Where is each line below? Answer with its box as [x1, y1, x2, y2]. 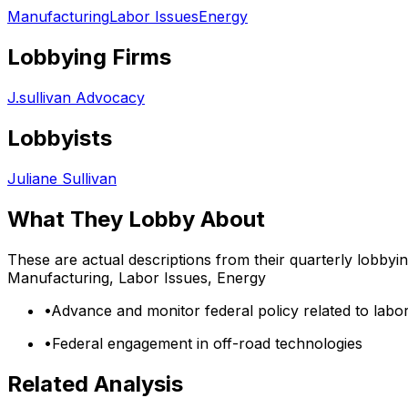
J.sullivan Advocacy [7, 88, 145, 107]
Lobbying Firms [7, 44, 171, 71]
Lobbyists [7, 125, 112, 152]
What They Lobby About [7, 205, 265, 232]
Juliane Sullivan [7, 168, 117, 188]
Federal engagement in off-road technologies [52, 333, 362, 352]
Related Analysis [7, 370, 183, 397]
